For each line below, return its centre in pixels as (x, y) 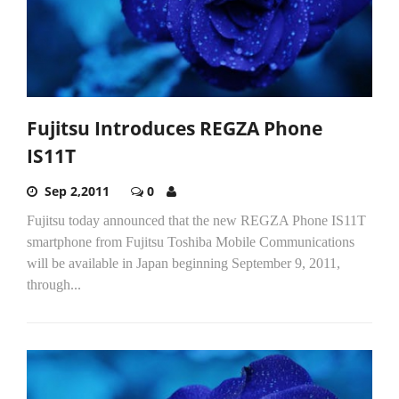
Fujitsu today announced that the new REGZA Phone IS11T (196, 220)
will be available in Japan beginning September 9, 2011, (183, 263)
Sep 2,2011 (77, 191)
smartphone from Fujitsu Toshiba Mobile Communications (191, 241)
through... (54, 284)
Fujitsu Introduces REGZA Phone (175, 128)
